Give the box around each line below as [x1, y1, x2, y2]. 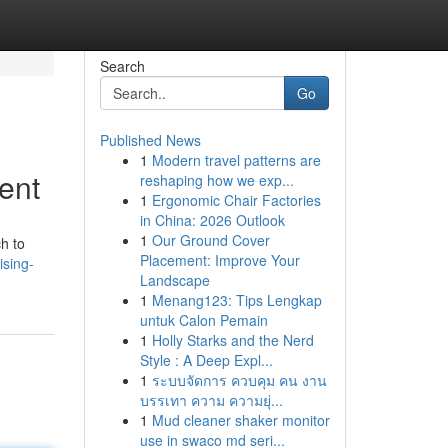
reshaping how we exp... [139, 170, 294, 190]
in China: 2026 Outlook [139, 210, 285, 230]
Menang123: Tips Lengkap [151, 290, 322, 310]
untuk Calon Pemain [139, 310, 268, 330]
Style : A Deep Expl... [139, 350, 273, 370]
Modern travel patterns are [151, 150, 321, 170]
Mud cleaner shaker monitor [151, 410, 330, 430]
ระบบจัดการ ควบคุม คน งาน [151, 370, 327, 390]
